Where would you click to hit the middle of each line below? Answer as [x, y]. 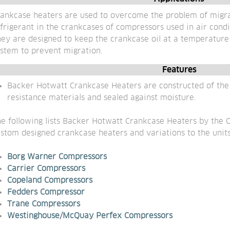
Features [179, 70]
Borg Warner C [35, 157]
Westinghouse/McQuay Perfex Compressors [90, 216]
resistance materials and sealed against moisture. [102, 98]
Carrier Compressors [46, 169]
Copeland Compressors [50, 181]
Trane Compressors [44, 204]
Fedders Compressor [46, 193]
